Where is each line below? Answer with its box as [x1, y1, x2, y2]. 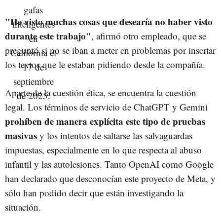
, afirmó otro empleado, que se [91, 29, 206, 42]
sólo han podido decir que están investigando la [5, 186, 184, 199]
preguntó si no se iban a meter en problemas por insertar [5, 43, 216, 56]
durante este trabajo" [5, 29, 91, 42]
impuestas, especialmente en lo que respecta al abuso [5, 143, 202, 156]
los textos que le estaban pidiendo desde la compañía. [5, 58, 205, 71]
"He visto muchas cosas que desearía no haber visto [5, 14, 213, 28]
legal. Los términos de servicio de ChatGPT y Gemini [5, 100, 208, 113]
